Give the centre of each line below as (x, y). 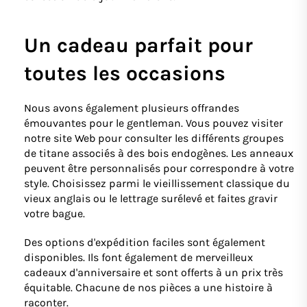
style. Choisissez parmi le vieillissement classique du (157, 183)
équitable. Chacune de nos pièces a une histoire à (148, 287)
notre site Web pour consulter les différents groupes (154, 138)
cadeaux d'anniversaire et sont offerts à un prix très (153, 272)
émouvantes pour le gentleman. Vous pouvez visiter (153, 123)
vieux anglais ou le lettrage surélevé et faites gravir (151, 198)
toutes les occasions (125, 73)
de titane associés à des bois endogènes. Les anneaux (159, 153)
